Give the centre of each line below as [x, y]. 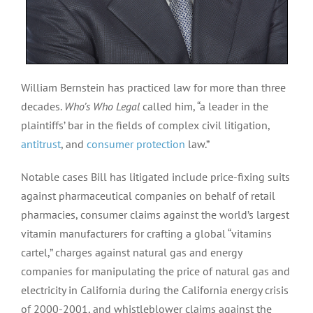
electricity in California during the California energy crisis [154, 290]
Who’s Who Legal [102, 106]
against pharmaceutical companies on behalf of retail [148, 195]
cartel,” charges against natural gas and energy [131, 252]
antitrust [41, 144]
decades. [42, 106]
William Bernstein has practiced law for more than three [153, 87]
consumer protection [136, 144]
